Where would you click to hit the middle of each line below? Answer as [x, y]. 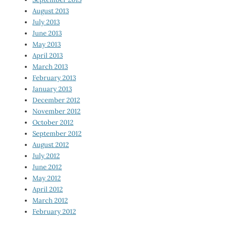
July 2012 [46, 156]
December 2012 [56, 100]
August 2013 [51, 11]
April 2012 [48, 190]
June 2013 [47, 33]
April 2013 [48, 56]
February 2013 [54, 78]
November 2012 [56, 111]
